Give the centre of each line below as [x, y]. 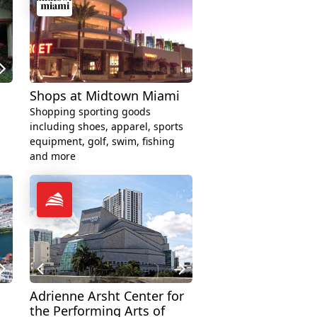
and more [53, 156]
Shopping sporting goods [90, 111]
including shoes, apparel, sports [106, 126]
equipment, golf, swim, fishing [102, 141]
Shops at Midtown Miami [105, 95]
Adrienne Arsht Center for [107, 295]
